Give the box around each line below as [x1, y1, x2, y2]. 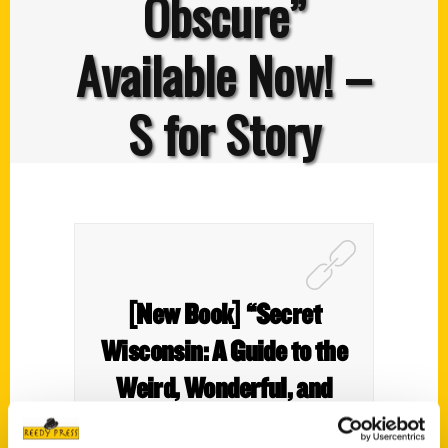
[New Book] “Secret [126, 295, 322, 331]
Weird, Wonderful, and [116, 369, 332, 405]
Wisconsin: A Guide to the [101, 332, 347, 368]
